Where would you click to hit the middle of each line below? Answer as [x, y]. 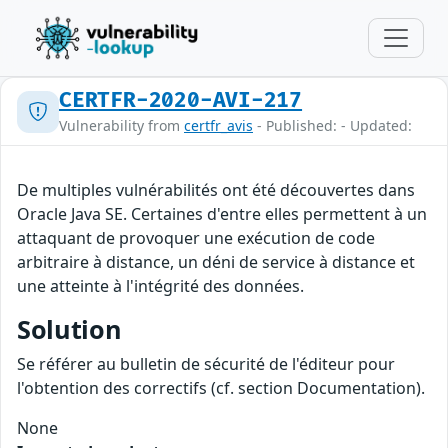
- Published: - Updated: [332, 125]
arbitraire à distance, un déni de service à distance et [216, 262]
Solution [69, 329]
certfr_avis [218, 125]
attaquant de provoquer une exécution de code [196, 238]
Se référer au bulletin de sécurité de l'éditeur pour [206, 364]
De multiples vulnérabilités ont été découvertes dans [216, 190]
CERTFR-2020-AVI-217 [181, 100]
